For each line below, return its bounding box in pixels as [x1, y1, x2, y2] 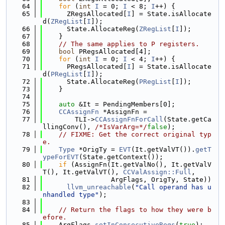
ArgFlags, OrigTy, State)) [43, 176, 211, 183]
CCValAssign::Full [123, 168, 191, 176]
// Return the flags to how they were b [59, 206, 211, 213]
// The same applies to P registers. [59, 40, 199, 48]
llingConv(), [43, 123, 95, 131]
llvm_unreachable [67, 183, 131, 191]
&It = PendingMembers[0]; [75, 100, 175, 108]
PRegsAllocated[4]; [75, 48, 151, 55]
